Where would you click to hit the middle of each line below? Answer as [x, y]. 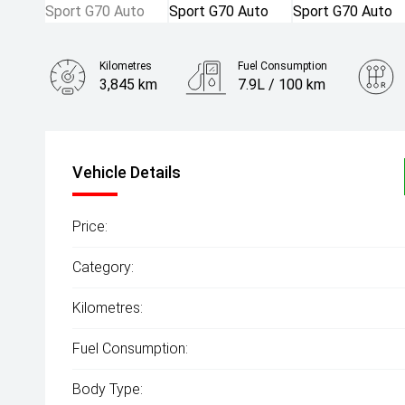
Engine [116, 120]
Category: [103, 267]
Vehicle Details [127, 172]
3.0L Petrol [135, 139]
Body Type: [108, 389]
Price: [90, 226]
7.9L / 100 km [282, 85]
